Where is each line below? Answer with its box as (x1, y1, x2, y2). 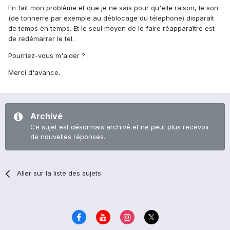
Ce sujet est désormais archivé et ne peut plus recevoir (30, 123, 209, 131)
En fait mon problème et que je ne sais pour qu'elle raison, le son (8, 4, 218, 12)
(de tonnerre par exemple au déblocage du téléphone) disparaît (8, 14, 214, 23)
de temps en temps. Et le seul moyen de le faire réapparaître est (8, 24, 215, 33)
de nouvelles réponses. (30, 132, 105, 141)
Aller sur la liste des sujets (17, 169, 102, 178)
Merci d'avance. (8, 68, 60, 77)
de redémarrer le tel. (8, 34, 74, 43)
